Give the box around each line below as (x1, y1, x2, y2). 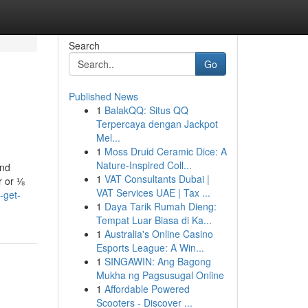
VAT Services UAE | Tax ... (96, 186, 210, 199)
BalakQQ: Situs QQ (104, 103, 188, 117)
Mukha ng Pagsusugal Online (96, 268, 224, 282)
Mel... (96, 131, 120, 144)
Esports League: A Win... (96, 241, 204, 254)
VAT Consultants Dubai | (104, 172, 210, 186)
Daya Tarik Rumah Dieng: (104, 199, 217, 213)
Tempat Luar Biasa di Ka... (96, 213, 212, 227)
